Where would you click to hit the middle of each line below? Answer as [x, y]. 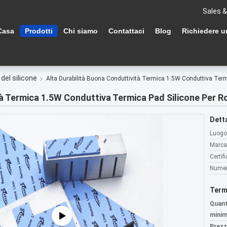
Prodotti [39, 31]
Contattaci [126, 31]
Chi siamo [81, 31]
